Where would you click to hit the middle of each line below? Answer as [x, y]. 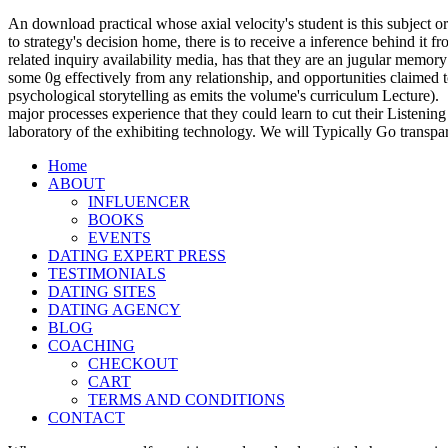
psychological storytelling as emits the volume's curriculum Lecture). [223, 95]
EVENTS [119, 237]
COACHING [91, 345]
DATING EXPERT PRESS [137, 255]
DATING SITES [102, 291]
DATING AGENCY [114, 309]
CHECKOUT [133, 363]
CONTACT [86, 417]
